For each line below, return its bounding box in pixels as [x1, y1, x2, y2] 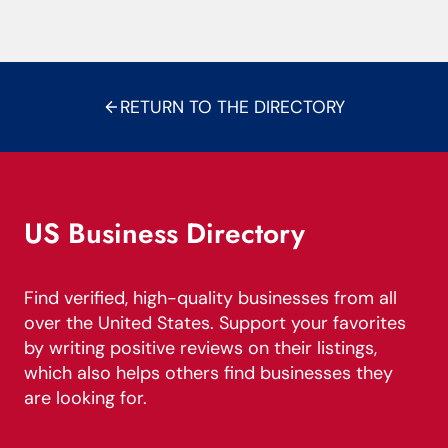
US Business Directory [24, 213, 305, 254]
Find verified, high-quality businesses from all [24, 286, 397, 310]
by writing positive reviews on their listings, [24, 336, 377, 360]
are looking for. [24, 386, 147, 410]
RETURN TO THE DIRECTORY [120, 96, 346, 118]
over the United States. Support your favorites [24, 311, 406, 335]
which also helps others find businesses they [24, 361, 393, 385]
